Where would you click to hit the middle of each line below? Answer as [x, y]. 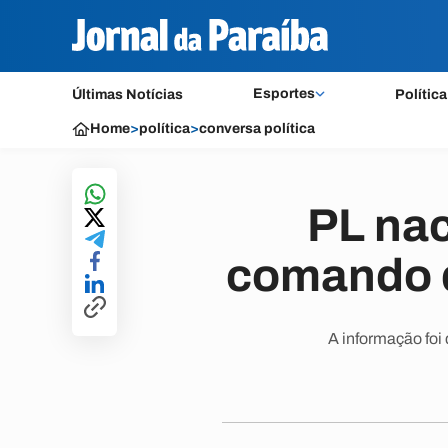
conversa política [257, 128]
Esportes [283, 93]
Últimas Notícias [127, 94]
